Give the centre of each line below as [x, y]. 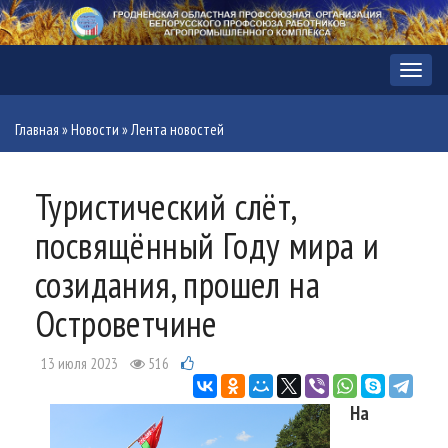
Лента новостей [177, 130]
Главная [37, 130]
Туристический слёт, [165, 207]
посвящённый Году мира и [207, 246]
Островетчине [126, 324]
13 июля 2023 [79, 364]
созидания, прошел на [177, 285]
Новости [95, 130]
